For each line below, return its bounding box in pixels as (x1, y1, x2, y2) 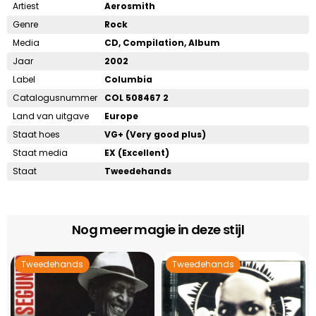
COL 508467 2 (104, 91, 169, 104)
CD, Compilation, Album (104, 36, 220, 49)
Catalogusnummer (13, 91, 97, 104)
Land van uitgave (13, 109, 89, 122)
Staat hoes (13, 128, 60, 140)
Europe (104, 109, 138, 122)
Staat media (13, 146, 68, 159)
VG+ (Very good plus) (104, 128, 206, 140)
